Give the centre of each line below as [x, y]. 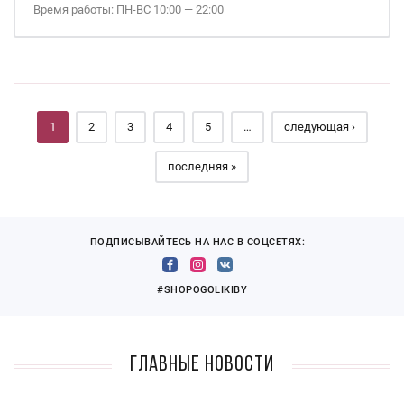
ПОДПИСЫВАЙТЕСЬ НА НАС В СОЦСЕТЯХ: [197, 242]
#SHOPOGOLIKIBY [202, 290]
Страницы [83, 83]
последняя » [202, 166]
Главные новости [202, 365]
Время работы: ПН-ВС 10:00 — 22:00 [129, 9]
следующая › [319, 127]
